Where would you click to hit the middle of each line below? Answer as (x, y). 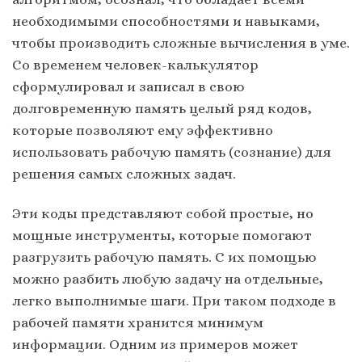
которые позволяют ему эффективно (143, 130)
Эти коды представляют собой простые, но (163, 213)
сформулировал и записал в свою (128, 86)
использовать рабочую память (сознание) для (172, 152)
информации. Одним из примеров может (155, 344)
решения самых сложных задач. (124, 173)
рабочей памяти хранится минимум (138, 322)
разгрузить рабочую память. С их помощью (164, 257)
